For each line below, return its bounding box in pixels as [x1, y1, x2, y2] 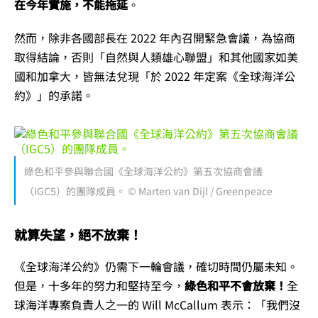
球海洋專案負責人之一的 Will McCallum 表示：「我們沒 [14, 296, 300, 313]
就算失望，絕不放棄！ [14, 225, 142, 243]
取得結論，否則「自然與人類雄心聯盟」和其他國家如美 [14, 48, 298, 66]
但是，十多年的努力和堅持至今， [14, 277, 185, 294]
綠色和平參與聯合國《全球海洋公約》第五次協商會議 [24, 163, 263, 178]
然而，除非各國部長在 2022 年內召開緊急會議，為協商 [14, 29, 295, 47]
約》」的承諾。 [14, 87, 94, 104]
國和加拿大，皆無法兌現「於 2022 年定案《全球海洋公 [14, 67, 295, 85]
